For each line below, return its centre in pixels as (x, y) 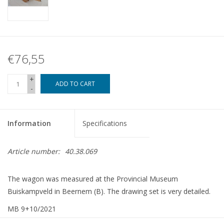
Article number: (34, 151)
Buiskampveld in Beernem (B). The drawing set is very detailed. (109, 191)
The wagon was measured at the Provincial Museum (93, 179)
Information (29, 123)
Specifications (105, 123)
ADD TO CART (75, 84)
